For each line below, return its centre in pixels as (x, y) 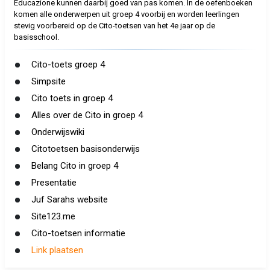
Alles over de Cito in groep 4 (87, 115)
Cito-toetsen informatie (78, 233)
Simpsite (48, 81)
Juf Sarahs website (69, 199)
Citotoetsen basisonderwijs (85, 149)
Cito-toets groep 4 (68, 64)
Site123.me (53, 216)
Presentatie (54, 183)
